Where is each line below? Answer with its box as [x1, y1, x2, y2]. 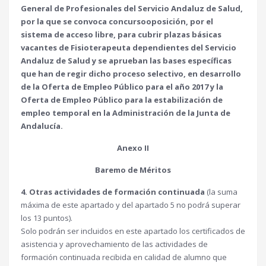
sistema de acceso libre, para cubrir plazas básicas [21, 29, 221, 40]
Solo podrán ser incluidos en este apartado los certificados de [21, 226, 245, 236]
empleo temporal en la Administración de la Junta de [21, 107, 230, 118]
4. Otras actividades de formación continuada [21, 186, 205, 197]
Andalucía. [21, 121, 63, 131]
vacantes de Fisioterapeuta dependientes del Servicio [21, 42, 236, 53]
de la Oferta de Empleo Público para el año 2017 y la [21, 81, 223, 92]
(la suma [205, 186, 237, 197]
